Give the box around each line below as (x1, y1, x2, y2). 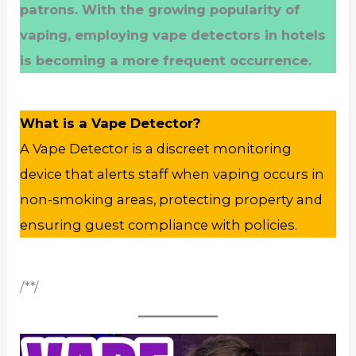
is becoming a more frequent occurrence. (20, 52, 312, 68)
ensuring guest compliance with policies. (20, 216, 298, 233)
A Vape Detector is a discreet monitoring (20, 140, 292, 157)
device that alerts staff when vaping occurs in (20, 165, 325, 182)
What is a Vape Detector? (20, 114, 201, 131)
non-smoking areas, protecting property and (20, 191, 323, 207)
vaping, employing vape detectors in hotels (20, 26, 327, 43)
